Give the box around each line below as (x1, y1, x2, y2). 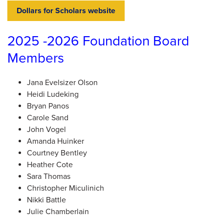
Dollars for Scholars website (17, 6, 115, 16)
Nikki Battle (27, 195, 66, 205)
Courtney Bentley (27, 148, 87, 158)
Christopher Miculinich (27, 183, 104, 194)
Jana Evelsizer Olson (27, 78, 98, 88)
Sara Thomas (27, 172, 70, 182)
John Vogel (27, 125, 66, 135)
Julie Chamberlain (27, 207, 89, 217)
